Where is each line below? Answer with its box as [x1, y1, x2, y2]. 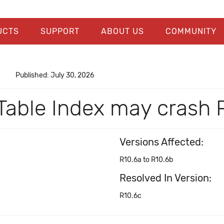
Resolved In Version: [119, 172, 211, 184]
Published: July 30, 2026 [15, 71, 94, 79]
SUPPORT [40, 26, 79, 36]
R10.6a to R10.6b [119, 155, 173, 164]
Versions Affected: [119, 136, 203, 148]
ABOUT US [100, 26, 144, 36]
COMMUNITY [165, 26, 216, 36]
